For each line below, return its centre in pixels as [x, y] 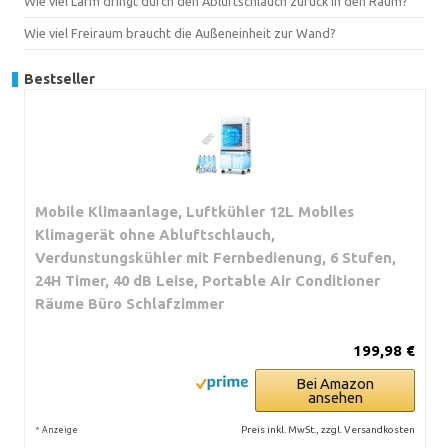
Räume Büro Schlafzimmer [129, 303]
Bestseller [59, 78]
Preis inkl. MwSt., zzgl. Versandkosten [328, 429]
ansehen [335, 397]
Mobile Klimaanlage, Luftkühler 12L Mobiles [194, 211]
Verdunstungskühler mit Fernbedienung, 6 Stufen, [215, 257]
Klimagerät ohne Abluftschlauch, [155, 234]
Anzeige [60, 429]
